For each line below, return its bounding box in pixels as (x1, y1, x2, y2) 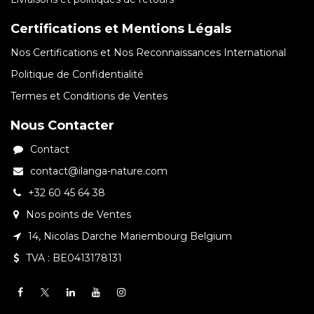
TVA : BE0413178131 (26, 252, 125, 265)
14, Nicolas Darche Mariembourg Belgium (28, 230, 235, 243)
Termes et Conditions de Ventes (11, 90, 168, 103)
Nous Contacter (11, 118, 114, 134)
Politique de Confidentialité (11, 68, 144, 81)
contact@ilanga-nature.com (30, 165, 170, 178)
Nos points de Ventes (26, 208, 134, 221)
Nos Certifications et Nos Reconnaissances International (11, 46, 286, 60)
